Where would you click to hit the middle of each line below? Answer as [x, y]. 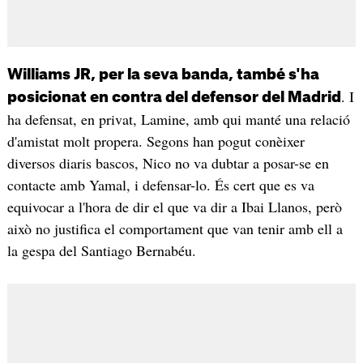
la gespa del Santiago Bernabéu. [101, 250]
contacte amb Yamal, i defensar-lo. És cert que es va [160, 184]
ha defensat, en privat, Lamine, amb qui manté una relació [178, 119]
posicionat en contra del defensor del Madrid [174, 97]
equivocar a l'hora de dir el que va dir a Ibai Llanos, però [174, 206]
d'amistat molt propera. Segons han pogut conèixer [156, 141]
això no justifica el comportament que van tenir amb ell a [175, 228]
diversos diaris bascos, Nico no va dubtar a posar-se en [168, 162]
